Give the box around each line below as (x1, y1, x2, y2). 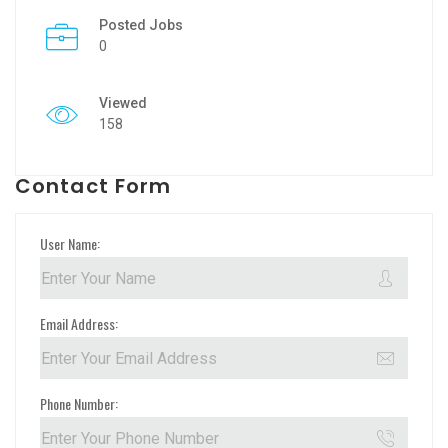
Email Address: (40, 312, 118, 334)
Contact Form (15, 172, 172, 201)
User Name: (40, 232, 100, 254)
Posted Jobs (99, 17, 183, 34)
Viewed (99, 95, 147, 112)
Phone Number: (40, 392, 118, 414)
